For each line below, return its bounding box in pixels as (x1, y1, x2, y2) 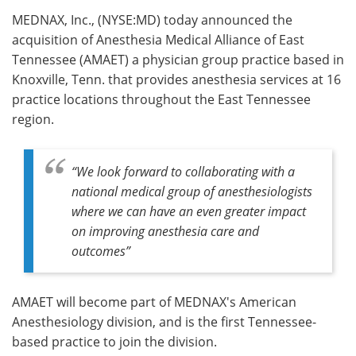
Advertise (238, 22, 296, 39)
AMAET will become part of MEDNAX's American (12, 292, 296, 311)
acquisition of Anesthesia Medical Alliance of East (12, 30, 304, 48)
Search (68, 59, 109, 75)
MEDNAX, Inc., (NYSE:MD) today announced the (12, 10, 292, 29)
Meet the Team (43, 22, 134, 39)
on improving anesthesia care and (72, 222, 259, 239)
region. (12, 110, 54, 128)
